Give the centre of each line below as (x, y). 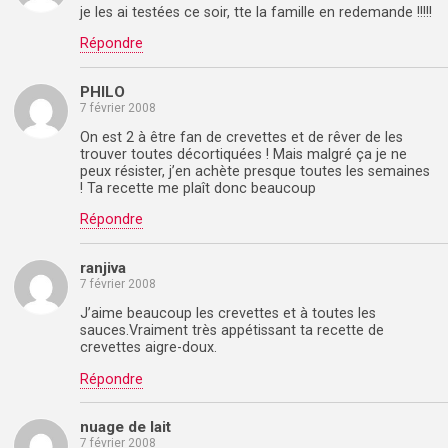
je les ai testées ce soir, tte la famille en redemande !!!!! (256, 12)
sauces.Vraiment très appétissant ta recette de (232, 331)
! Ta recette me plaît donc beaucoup (198, 188)
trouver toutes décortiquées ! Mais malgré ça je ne (243, 154)
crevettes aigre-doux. (148, 348)
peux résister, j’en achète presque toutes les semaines (255, 171)
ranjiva (103, 267)
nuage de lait (125, 426)
